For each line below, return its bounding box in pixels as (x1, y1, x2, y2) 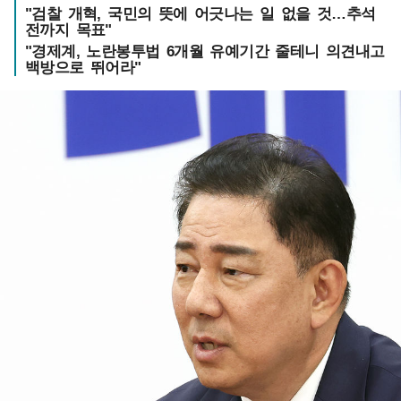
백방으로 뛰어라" (25, 59, 141, 76)
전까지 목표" (25, 21, 112, 38)
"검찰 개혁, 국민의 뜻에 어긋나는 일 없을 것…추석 (25, 5, 376, 22)
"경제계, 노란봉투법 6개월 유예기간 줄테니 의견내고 (25, 43, 385, 60)
